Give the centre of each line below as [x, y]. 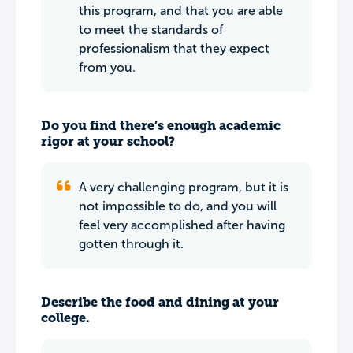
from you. [107, 67]
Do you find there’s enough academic [161, 126]
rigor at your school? [108, 141]
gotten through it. [131, 244]
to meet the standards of [151, 30]
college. [65, 318]
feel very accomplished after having [182, 225]
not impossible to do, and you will [178, 206]
